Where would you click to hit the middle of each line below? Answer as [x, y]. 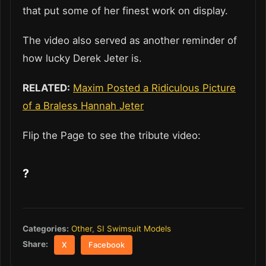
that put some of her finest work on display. [125, 11]
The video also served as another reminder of [130, 41]
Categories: [46, 229]
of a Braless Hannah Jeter [83, 106]
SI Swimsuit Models [134, 229]
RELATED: [46, 88]
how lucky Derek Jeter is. [82, 58]
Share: [35, 244]
